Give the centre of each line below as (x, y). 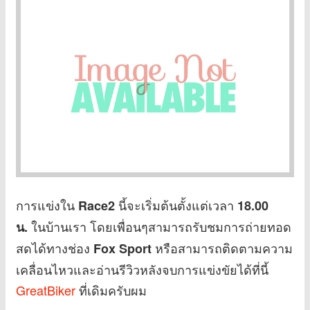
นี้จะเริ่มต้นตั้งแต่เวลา (174, 204)
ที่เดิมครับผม (111, 290)
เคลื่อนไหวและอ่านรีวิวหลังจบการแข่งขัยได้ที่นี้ (142, 269)
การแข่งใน (47, 204)
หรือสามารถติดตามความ (222, 247)
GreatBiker (46, 290)
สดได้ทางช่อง (55, 247)
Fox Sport (122, 248)
